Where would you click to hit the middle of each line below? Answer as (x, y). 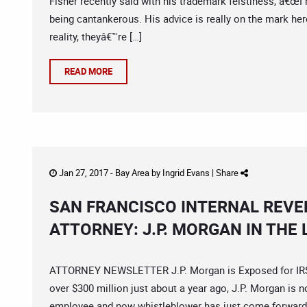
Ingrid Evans (186, 173)
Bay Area (132, 173)
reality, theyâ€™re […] (96, 36)
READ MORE (88, 71)
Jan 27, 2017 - (86, 173)
